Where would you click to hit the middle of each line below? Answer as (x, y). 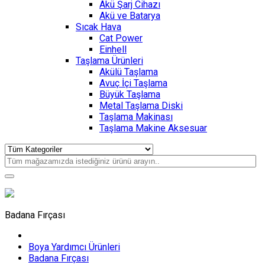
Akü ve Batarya (130, 16)
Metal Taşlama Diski (141, 106)
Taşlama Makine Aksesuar (153, 128)
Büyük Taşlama (130, 94)
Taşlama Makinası (136, 117)
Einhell (113, 49)
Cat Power (121, 38)
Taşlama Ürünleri (109, 61)
